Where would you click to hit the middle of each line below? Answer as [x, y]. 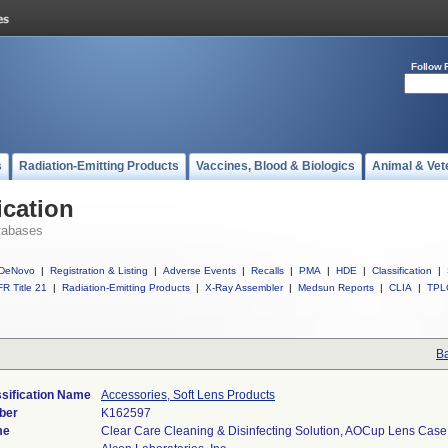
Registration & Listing [99, 270]
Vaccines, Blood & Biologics [275, 166]
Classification [402, 270]
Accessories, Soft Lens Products [188, 395]
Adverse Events [199, 270]
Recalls [267, 270]
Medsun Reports [336, 287]
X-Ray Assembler [244, 287]
